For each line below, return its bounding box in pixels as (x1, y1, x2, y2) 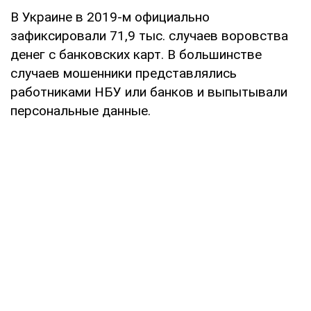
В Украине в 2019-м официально (10, 8, 210, 25)
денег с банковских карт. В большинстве (10, 46, 262, 62)
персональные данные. (10, 102, 151, 119)
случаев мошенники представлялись (10, 65, 237, 81)
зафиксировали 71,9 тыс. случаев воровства (10, 27, 288, 44)
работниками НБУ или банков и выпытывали (10, 83, 287, 100)
